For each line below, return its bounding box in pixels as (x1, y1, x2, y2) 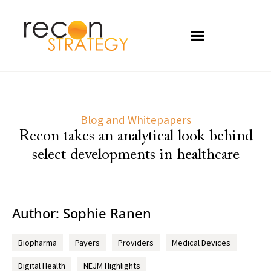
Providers (118, 237, 154, 248)
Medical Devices (172, 237, 230, 248)
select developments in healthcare (31, 147, 240, 163)
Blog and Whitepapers (80, 112, 191, 127)
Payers (75, 237, 100, 248)
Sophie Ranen (63, 204, 151, 222)
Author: (12, 204, 63, 222)
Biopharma (18, 237, 57, 248)
